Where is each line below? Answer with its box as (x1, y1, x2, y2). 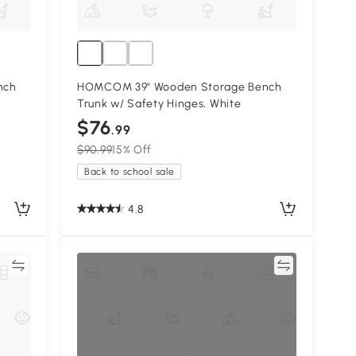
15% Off (112, 142, 153, 157)
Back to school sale (84, 165, 175, 177)
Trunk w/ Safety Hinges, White (77, 96, 242, 110)
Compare (223, 257, 275, 272)
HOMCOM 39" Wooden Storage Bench (77, 79, 282, 94)
